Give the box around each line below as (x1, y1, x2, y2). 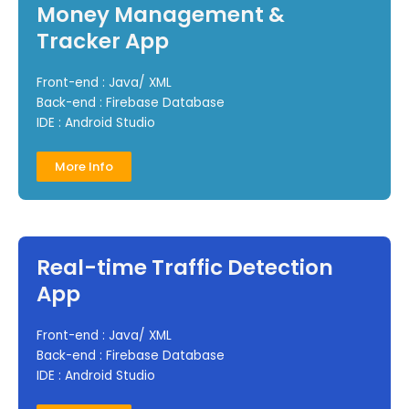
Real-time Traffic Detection (37, 253, 333, 283)
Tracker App (37, 26, 169, 57)
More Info (55, 158, 113, 176)
